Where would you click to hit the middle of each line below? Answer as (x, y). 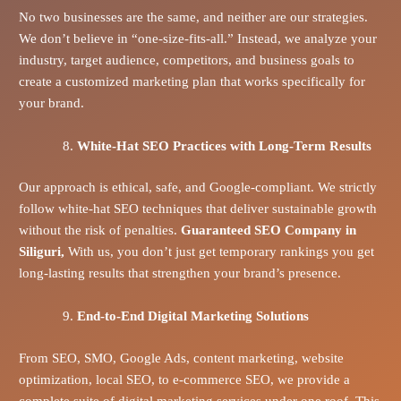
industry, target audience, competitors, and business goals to (186, 60)
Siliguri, (41, 252)
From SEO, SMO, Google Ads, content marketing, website (181, 358)
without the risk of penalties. (99, 230)
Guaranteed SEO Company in (268, 230)
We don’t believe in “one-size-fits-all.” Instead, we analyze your (197, 38)
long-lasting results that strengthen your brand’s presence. (179, 273)
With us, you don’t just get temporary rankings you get (219, 252)
